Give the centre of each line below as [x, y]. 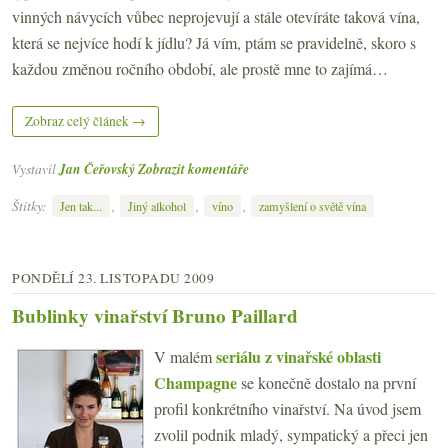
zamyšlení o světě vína [312, 205]
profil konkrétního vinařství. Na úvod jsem [287, 408]
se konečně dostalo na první [326, 382]
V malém [185, 356]
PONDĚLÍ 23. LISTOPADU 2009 [113, 277]
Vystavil [35, 169]
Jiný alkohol [157, 205]
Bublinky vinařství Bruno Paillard [155, 315]
